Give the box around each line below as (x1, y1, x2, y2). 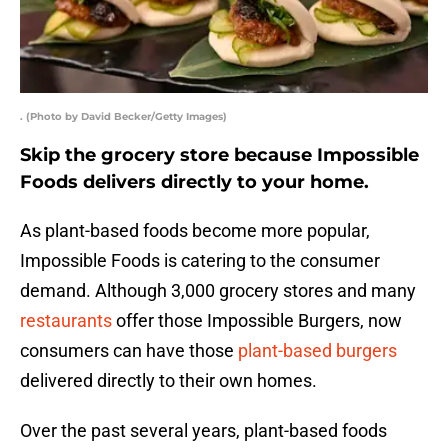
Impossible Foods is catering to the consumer (20, 250, 380, 272)
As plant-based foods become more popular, (20, 220, 370, 242)
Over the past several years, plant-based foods (20, 420, 387, 442)
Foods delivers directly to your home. (20, 171, 369, 194)
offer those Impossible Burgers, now (112, 310, 402, 332)
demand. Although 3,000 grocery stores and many (20, 280, 416, 302)
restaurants (20, 310, 112, 332)
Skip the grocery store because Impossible (20, 144, 419, 167)
